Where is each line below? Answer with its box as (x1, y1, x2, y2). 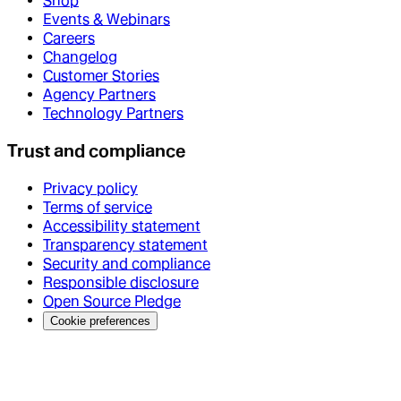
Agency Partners (43, 86, 156, 104)
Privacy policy (43, 179, 138, 197)
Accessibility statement (43, 217, 200, 235)
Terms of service (43, 198, 152, 216)
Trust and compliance (7, 141, 186, 162)
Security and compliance (43, 254, 210, 272)
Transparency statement (43, 235, 208, 253)
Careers (43, 30, 95, 47)
